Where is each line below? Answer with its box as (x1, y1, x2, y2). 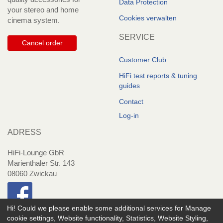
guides (119, 82, 140, 90)
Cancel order (21, 39, 63, 47)
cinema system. (7, 16, 60, 25)
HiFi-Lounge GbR (7, 148, 64, 157)
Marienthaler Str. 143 (7, 159, 75, 168)
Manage (185, 204, 211, 213)
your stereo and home (7, 5, 79, 14)
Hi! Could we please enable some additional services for (7, 204, 185, 213)
